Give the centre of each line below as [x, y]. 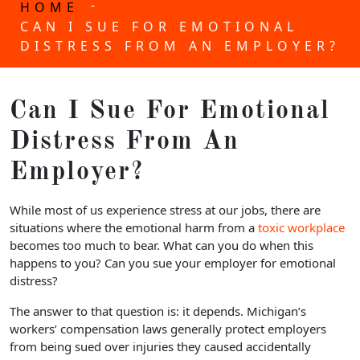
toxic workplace [301, 227]
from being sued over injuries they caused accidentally [160, 346]
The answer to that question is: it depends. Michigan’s [158, 311]
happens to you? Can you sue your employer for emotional [173, 262]
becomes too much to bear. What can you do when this [162, 245]
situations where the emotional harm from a [134, 227]
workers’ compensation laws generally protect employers [168, 328]
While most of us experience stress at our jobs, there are [165, 209]
